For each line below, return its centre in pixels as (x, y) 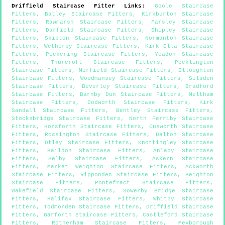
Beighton (199, 175)
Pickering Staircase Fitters (95, 54)
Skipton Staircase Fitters (91, 38)
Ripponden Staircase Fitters (129, 175)
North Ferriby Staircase (172, 118)
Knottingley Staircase (176, 142)
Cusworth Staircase (181, 126)
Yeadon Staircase (184, 54)
